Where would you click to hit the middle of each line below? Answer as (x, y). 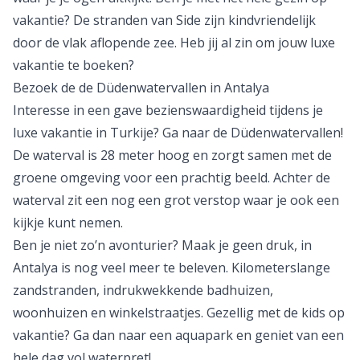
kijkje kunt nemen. (70, 223)
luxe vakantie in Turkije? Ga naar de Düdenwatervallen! (178, 133)
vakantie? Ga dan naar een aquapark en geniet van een (178, 335)
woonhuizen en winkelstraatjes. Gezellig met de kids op (179, 313)
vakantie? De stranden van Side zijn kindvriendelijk (164, 20)
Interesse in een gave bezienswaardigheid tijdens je (168, 110)
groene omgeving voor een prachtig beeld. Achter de (172, 178)
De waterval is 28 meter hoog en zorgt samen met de (172, 155)
